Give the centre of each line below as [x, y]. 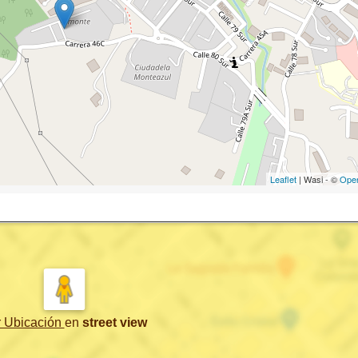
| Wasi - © [318, 179]
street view [114, 322]
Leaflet [283, 179]
